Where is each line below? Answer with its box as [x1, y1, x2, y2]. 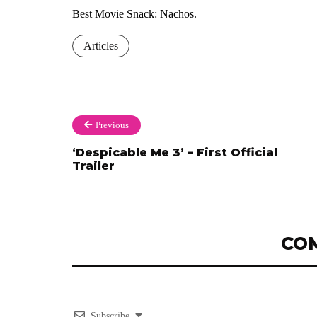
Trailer [72, 159, 115, 173]
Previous [96, 120, 129, 131]
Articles [83, 40, 118, 52]
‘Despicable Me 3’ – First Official [72, 146, 277, 160]
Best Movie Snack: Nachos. [72, 8, 197, 21]
